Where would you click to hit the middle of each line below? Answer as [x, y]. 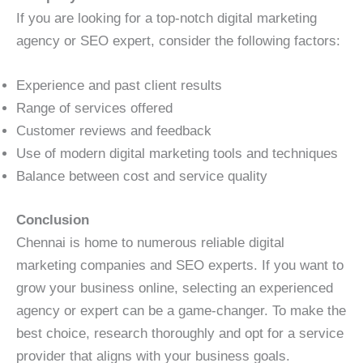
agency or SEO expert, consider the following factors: [178, 41]
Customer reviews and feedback [114, 131]
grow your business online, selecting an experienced [175, 288]
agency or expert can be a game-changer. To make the [181, 310]
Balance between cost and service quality [142, 177]
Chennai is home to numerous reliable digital [150, 242]
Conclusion [53, 220]
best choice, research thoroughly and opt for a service [180, 333]
